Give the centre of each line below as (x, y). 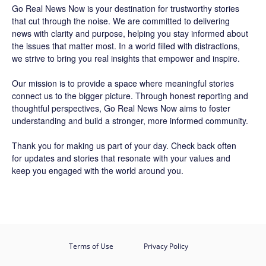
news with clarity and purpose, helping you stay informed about (130, 33)
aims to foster (204, 108)
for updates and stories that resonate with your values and (121, 158)
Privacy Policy (166, 246)
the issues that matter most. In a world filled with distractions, (126, 46)
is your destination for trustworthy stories (162, 8)
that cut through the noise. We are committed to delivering (121, 21)
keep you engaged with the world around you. (98, 170)
